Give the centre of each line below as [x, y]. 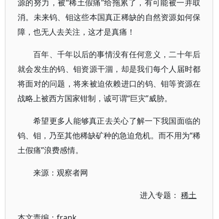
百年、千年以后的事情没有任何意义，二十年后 [117, 54]
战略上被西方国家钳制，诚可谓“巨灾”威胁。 [95, 98]
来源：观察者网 [61, 173]
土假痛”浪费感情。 [50, 150]
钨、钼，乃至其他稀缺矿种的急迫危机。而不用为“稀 [109, 135]
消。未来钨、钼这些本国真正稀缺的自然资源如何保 [109, 17]
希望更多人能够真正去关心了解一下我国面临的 [117, 121]
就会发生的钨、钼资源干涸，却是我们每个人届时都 [109, 69]
